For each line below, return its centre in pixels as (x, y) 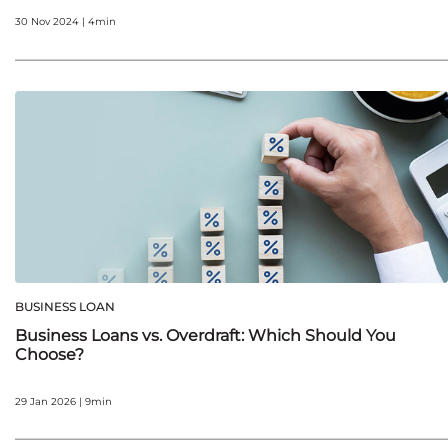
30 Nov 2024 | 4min (65, 22)
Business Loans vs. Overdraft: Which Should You (205, 335)
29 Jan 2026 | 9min (63, 401)
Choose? (49, 354)
